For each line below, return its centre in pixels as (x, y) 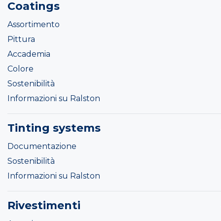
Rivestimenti (44, 206)
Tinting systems (54, 128)
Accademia (29, 54)
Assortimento (34, 25)
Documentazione (42, 147)
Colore (20, 69)
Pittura (21, 39)
